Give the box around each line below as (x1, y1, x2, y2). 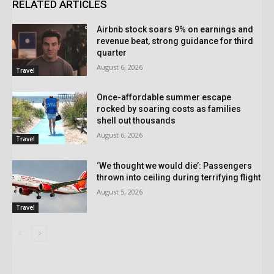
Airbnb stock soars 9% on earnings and (97, 24, 254, 34)
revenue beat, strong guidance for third (97, 35, 254, 46)
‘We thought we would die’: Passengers (97, 161, 253, 171)
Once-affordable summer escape (97, 92, 232, 103)
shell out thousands (97, 116, 176, 126)
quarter (97, 47, 127, 57)
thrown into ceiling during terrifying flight (97, 172, 261, 183)
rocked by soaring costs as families (97, 104, 242, 114)
